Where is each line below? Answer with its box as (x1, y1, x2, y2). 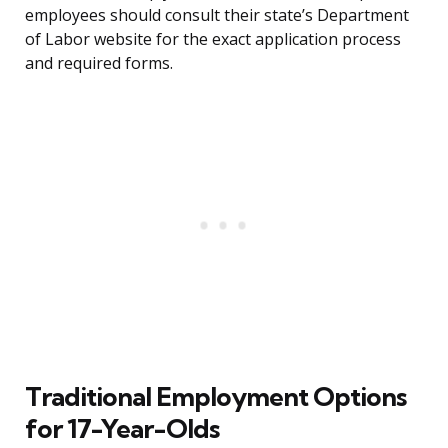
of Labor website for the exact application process (25, 28, 401, 51)
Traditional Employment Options (25, 380, 406, 414)
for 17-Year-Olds (25, 412, 219, 446)
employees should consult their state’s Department (25, 4, 409, 27)
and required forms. (25, 52, 173, 75)
